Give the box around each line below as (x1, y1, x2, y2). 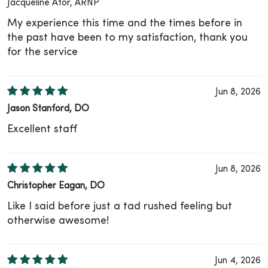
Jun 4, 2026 (215, 257, 261, 266)
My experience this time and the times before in (7, 19, 242, 29)
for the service (7, 47, 78, 58)
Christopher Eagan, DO (7, 182, 105, 191)
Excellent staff (7, 124, 77, 135)
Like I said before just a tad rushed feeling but (7, 202, 232, 212)
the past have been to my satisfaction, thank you (7, 33, 248, 44)
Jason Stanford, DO (7, 105, 89, 114)
